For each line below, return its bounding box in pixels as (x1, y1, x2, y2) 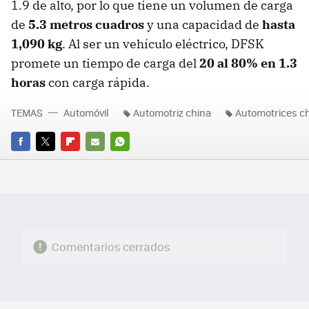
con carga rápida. (46, 74, 150, 91)
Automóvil (63, 106, 109, 120)
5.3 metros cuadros (28, 17, 147, 33)
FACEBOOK (11, 154, 57, 168)
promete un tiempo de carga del (11, 55, 199, 72)
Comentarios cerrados (51, 239, 170, 255)
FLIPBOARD (61, 154, 110, 168)
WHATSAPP (110, 154, 160, 168)
